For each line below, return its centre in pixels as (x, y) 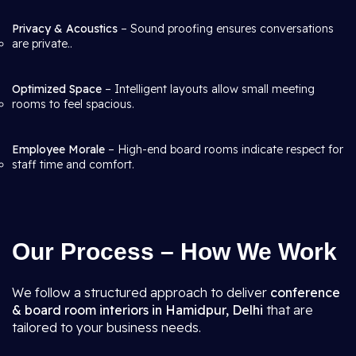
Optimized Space (57, 89)
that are (290, 310)
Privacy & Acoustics (65, 29)
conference (305, 292)
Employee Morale (58, 149)
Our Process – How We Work (174, 252)
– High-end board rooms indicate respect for (224, 149)
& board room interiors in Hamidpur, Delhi (139, 310)
